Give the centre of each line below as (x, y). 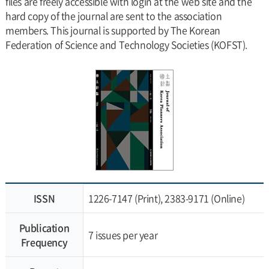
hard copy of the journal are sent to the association (113, 16)
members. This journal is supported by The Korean (113, 30)
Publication (44, 228)
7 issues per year (123, 235)
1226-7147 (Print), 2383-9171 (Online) (166, 198)
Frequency (44, 242)
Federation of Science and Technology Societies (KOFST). (126, 44)
